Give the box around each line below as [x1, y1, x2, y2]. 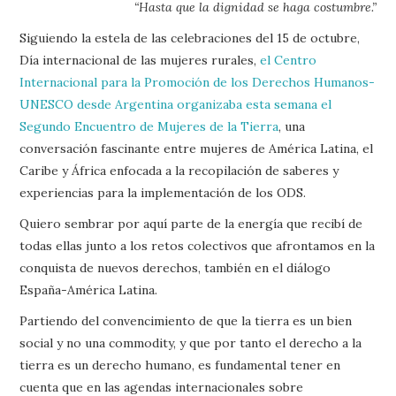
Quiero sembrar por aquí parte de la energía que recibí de [19, 215, 363, 232]
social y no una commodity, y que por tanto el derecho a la [19, 334, 362, 351]
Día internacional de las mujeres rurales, [19, 51, 261, 68]
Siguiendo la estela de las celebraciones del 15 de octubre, [19, 29, 361, 46]
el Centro [260, 51, 317, 68]
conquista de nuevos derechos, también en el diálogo [19, 259, 331, 276]
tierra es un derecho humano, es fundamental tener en [19, 356, 341, 373]
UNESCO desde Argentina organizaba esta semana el [19, 95, 332, 112]
